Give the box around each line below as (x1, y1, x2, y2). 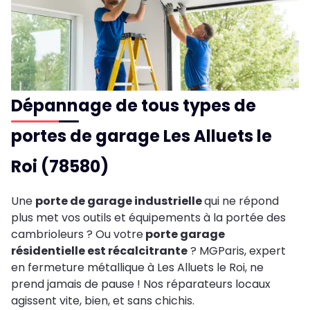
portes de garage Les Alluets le (11, 125, 272, 148)
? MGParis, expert (188, 243, 286, 259)
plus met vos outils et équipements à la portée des (11, 210, 286, 226)
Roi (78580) (11, 155, 109, 179)
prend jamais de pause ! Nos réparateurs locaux (11, 276, 271, 293)
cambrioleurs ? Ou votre (11, 226, 143, 243)
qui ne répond (204, 193, 279, 210)
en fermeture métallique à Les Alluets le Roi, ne (11, 259, 264, 276)
